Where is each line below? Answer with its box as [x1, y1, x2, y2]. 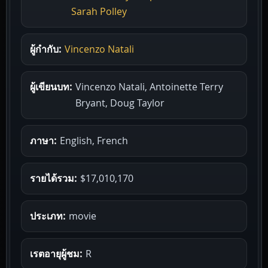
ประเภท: [30, 209, 65, 223]
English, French [60, 133, 128, 147]
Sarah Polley [71, 4, 127, 18]
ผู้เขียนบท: [30, 80, 72, 93]
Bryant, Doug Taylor [75, 96, 165, 109]
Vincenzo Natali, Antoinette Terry [75, 80, 223, 93]
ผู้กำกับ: [30, 42, 61, 56]
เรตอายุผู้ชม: [30, 246, 82, 260]
